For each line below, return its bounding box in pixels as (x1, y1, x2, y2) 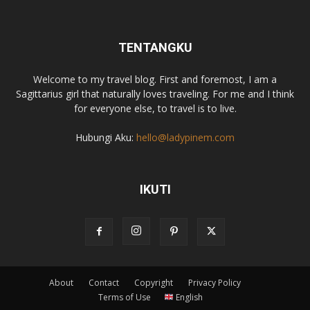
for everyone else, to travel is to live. (73, 102, 237, 116)
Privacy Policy (188, 277, 241, 289)
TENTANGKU (118, 40, 192, 55)
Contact (89, 277, 119, 289)
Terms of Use (98, 291, 152, 304)
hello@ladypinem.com (136, 131, 235, 145)
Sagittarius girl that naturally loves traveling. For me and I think (16, 87, 294, 101)
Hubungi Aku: (75, 131, 136, 145)
